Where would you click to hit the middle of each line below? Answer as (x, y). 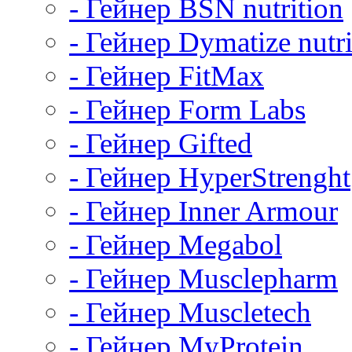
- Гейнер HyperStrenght (210, 177)
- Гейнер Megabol (176, 245)
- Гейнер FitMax (167, 76)
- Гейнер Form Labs (187, 110)
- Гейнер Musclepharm (203, 279)
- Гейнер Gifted (161, 143)
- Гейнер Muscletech (190, 312)
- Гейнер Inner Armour (203, 211)
